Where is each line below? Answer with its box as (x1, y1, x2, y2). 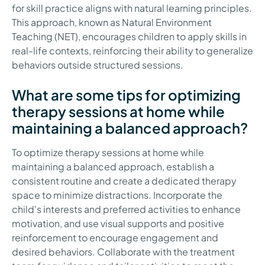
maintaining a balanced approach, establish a (12, 160, 214, 173)
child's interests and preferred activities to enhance (12, 202, 241, 215)
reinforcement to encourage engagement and (12, 231, 218, 244)
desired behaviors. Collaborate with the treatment (12, 245, 235, 258)
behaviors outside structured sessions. (12, 58, 183, 71)
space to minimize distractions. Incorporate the (12, 188, 222, 201)
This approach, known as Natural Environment (12, 15, 212, 28)
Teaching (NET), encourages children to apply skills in (12, 30, 247, 43)
